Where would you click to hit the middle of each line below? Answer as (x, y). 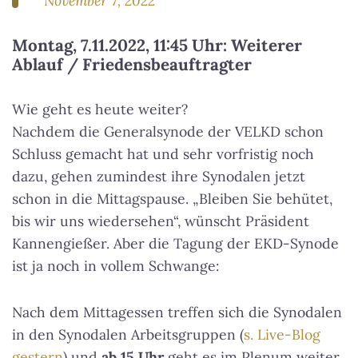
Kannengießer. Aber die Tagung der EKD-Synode (175, 244)
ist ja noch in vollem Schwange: (115, 266)
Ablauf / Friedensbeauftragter (132, 65)
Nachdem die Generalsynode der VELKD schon (168, 132)
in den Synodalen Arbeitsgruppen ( (128, 335)
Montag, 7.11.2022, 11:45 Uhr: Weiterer (157, 46)
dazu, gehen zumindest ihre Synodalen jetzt (159, 177)
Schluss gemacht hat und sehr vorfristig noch (163, 154)
